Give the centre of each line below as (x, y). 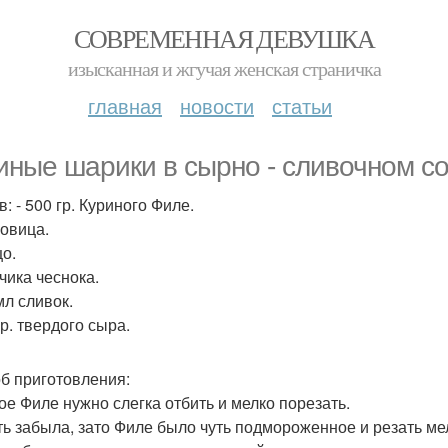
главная (125, 105)
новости (217, 105)
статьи (302, 105)
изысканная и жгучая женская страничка (224, 68)
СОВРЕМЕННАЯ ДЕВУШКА (224, 38)
